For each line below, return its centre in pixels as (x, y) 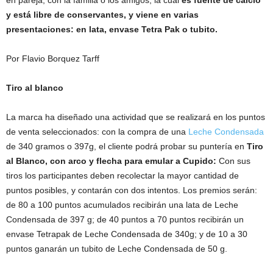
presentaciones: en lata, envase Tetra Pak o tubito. (112, 30)
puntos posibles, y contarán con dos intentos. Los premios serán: (132, 190)
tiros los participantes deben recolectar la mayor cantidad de (122, 176)
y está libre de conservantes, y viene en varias (102, 15)
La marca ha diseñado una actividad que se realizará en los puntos (136, 117)
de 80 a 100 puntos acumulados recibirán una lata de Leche (122, 205)
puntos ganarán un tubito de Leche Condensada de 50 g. (117, 249)
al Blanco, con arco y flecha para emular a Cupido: (112, 161)
